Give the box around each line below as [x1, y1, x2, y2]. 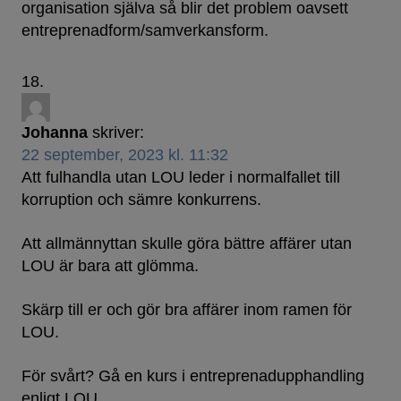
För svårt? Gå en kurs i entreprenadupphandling [21, 367, 364, 386]
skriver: [92, 124, 144, 142]
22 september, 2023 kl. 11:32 [21, 146, 228, 165]
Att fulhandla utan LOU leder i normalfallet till [21, 168, 340, 187]
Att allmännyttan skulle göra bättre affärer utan [21, 235, 352, 253]
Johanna [21, 124, 88, 142]
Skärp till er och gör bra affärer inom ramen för [21, 301, 352, 320]
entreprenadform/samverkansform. [21, 21, 269, 40]
